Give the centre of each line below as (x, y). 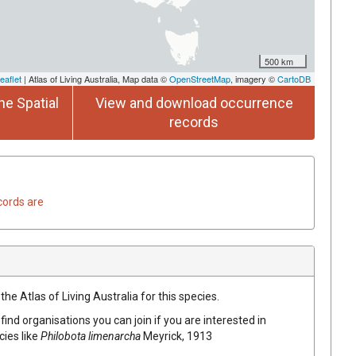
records (194, 122)
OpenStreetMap (200, 78)
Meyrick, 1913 (178, 336)
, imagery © (254, 78)
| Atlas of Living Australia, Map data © (95, 78)
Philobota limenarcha (91, 336)
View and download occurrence (194, 103)
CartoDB (294, 78)
